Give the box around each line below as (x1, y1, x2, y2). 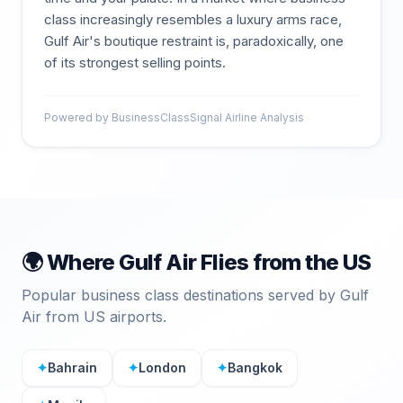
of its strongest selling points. (44, 54, 226, 71)
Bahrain (48, 360, 97, 375)
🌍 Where (22, 249, 120, 275)
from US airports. (41, 308, 166, 326)
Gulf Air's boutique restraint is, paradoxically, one (44, 32, 344, 49)
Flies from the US (196, 249, 372, 275)
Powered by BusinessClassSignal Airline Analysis (44, 111, 304, 124)
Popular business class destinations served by (22, 286, 340, 304)
